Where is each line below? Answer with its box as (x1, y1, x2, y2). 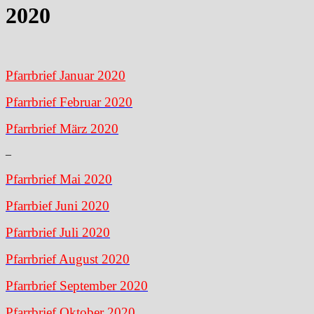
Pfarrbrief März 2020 (6, 121, 118, 136)
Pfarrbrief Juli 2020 (6, 224, 110, 240)
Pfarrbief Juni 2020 (6, 198, 109, 213)
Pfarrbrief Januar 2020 (6, 67, 125, 83)
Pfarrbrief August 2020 (6, 251, 130, 266)
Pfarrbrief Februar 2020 (6, 94, 132, 109)
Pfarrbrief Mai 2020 (6, 171, 112, 186)
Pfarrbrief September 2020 (6, 278, 148, 293)
